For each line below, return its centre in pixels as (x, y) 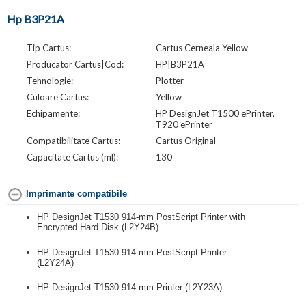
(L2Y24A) (55, 262)
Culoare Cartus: (57, 97)
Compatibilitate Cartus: (73, 141)
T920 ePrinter (185, 125)
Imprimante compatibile (76, 194)
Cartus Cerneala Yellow (201, 48)
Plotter (169, 81)
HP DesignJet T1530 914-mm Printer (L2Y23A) (129, 287)
